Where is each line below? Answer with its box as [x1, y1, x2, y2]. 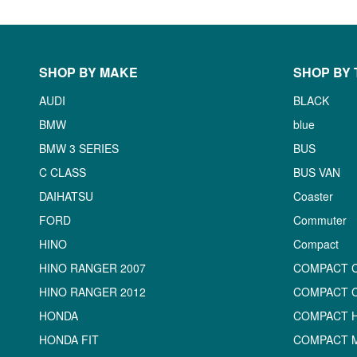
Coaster [292, 188, 333, 204]
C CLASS [38, 164, 86, 180]
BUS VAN [292, 164, 340, 180]
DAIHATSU [38, 188, 93, 204]
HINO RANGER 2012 [38, 284, 146, 300]
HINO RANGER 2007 [38, 260, 146, 276]
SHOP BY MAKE [38, 63, 138, 81]
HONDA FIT [38, 331, 99, 347]
